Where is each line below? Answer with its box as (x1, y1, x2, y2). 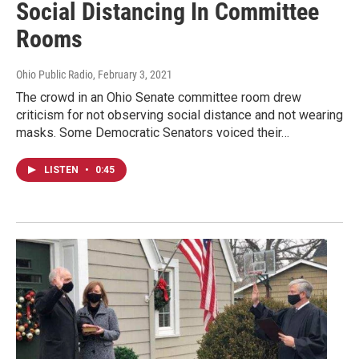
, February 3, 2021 (93, 68, 172, 82)
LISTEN (44, 164, 81, 176)
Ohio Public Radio (16, 68, 93, 82)
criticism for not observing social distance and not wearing (16, 107, 343, 123)
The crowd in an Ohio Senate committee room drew (16, 90, 301, 106)
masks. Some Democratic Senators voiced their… (16, 125, 289, 141)
